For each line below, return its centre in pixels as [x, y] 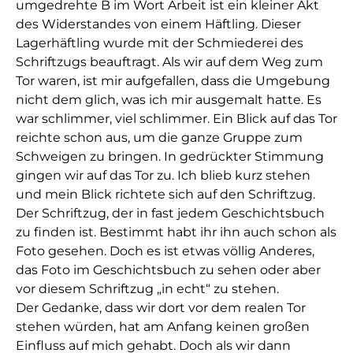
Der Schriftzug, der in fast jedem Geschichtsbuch [170, 214]
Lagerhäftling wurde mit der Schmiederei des [160, 43]
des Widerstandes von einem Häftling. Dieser [158, 24]
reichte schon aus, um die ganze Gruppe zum [159, 138]
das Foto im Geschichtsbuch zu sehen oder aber [168, 270]
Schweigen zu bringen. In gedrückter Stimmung [170, 157]
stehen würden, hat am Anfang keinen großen [163, 327]
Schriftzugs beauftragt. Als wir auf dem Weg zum [169, 62]
